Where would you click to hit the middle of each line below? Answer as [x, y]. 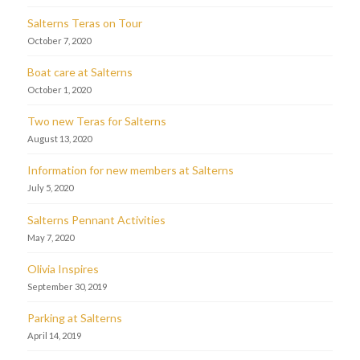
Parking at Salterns [74, 318]
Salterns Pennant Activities [96, 219]
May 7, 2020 [50, 237]
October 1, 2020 [59, 90]
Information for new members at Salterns [130, 170]
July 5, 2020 [50, 188]
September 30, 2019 [67, 286]
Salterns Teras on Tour [84, 22]
